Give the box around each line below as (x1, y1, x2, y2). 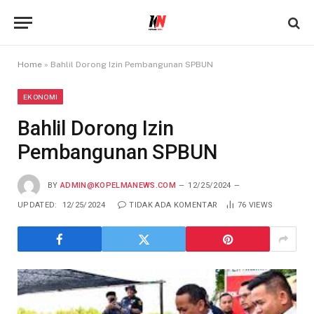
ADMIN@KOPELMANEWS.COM (60, 180, 176, 190)
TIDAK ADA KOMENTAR (129, 200, 218, 210)
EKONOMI (23, 93, 58, 101)
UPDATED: (18, 200, 57, 210)
